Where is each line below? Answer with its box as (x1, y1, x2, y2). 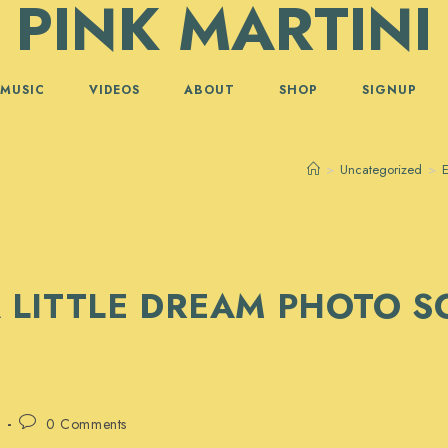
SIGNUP (361, 81, 417, 99)
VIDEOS (88, 81, 140, 99)
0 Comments (46, 414, 128, 434)
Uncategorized (340, 160, 422, 179)
